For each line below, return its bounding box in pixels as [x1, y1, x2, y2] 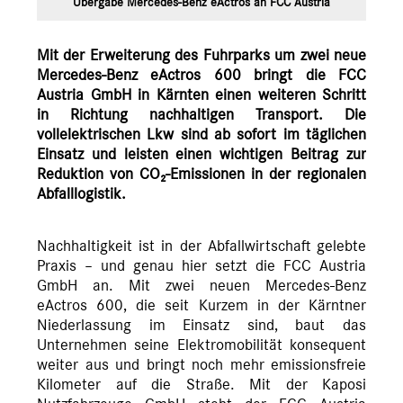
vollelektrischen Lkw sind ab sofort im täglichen [37, 127, 366, 144]
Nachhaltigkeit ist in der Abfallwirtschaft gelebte [37, 238, 366, 255]
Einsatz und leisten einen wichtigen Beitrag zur [37, 147, 366, 164]
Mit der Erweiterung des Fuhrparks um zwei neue [37, 48, 366, 65]
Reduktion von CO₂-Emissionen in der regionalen [37, 166, 366, 184]
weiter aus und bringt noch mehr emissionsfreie [37, 357, 366, 374]
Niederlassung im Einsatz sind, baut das [37, 318, 366, 335]
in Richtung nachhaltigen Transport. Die [37, 107, 366, 124]
